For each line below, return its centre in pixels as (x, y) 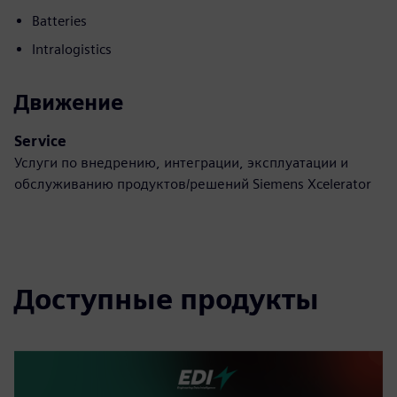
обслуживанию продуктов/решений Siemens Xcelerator (193, 184)
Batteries (59, 21)
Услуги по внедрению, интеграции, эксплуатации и (181, 163)
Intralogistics (72, 50)
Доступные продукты (167, 300)
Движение (69, 103)
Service (40, 142)
